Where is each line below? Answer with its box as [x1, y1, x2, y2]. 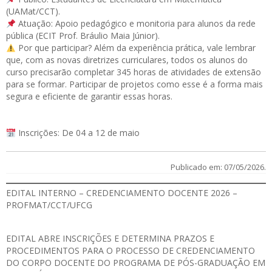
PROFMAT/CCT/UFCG [6, 199, 92, 211]
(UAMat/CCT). [6, 5, 60, 18]
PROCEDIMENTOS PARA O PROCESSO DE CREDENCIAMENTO [6, 245, 255, 257]
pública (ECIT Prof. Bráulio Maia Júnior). [6, 30, 160, 42]
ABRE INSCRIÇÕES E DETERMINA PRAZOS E [36, 233, 214, 245]
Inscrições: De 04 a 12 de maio [15, 127, 140, 139]
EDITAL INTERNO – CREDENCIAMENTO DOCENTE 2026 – [6, 187, 237, 199]
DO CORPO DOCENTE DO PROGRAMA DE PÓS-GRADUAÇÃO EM [6, 257, 265, 269]
